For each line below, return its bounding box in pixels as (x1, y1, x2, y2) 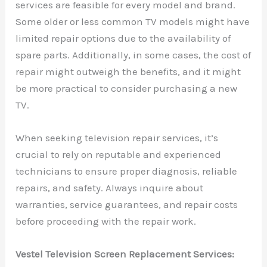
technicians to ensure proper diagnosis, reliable (15, 165, 238, 178)
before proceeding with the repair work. (15, 215, 197, 228)
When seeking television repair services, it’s (15, 132, 219, 144)
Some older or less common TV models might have (15, 15, 250, 27)
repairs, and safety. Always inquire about (15, 182, 204, 194)
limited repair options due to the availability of (15, 32, 231, 44)
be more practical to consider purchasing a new (15, 82, 238, 94)
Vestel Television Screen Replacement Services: (15, 248, 235, 260)
